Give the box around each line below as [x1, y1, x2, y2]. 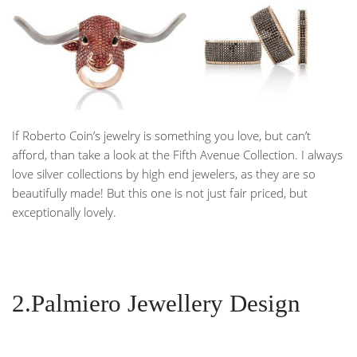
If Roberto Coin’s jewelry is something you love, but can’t [12, 127, 311, 144]
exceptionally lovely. [12, 204, 116, 221]
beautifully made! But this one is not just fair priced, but [12, 185, 308, 202]
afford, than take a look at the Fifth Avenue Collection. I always [12, 147, 343, 163]
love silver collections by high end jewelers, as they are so [12, 166, 316, 182]
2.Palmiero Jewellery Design [12, 290, 300, 318]
